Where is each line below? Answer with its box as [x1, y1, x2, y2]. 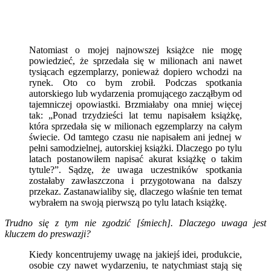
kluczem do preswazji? [5, 228, 91, 239]
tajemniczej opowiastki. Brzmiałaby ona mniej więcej [29, 99, 242, 109]
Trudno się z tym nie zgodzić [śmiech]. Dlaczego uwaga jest [5, 217, 266, 228]
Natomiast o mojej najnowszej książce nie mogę [29, 44, 242, 55]
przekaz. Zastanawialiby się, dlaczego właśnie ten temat [29, 186, 242, 197]
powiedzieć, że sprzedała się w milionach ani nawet [29, 55, 242, 66]
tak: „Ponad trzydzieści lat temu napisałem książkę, [29, 109, 242, 120]
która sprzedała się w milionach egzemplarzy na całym [29, 120, 242, 131]
